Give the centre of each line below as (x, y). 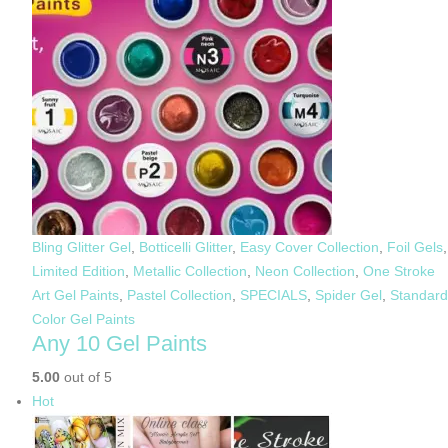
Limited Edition (78, 270)
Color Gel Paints (83, 318)
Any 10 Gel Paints (119, 343)
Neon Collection (305, 270)
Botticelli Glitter (185, 246)
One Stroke (399, 270)
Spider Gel (348, 294)
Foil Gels (415, 246)
